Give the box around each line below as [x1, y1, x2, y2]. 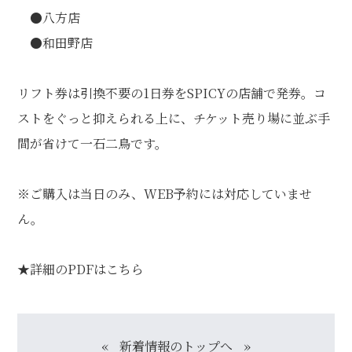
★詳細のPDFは [17, 260, 107, 278]
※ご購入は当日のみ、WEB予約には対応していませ [17, 185, 313, 203]
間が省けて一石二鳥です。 [17, 134, 168, 152]
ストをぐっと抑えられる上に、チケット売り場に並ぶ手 [17, 109, 331, 127]
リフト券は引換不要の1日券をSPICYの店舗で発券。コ [17, 84, 327, 102]
